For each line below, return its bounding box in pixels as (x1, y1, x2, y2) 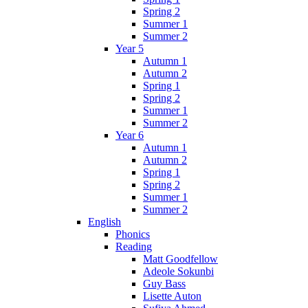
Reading (115, 241, 152, 253)
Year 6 (115, 129, 144, 142)
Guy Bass (143, 278, 186, 290)
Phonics (115, 228, 150, 241)
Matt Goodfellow (143, 253, 218, 265)
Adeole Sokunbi (143, 265, 214, 278)
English (88, 216, 121, 228)
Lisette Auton (143, 290, 201, 302)
